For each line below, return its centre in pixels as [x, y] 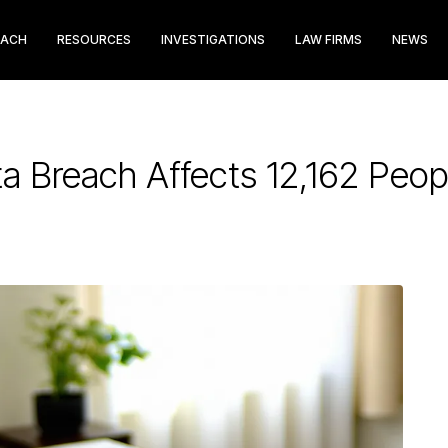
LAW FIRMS [328, 39]
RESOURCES [94, 39]
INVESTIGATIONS [213, 39]
